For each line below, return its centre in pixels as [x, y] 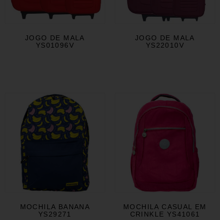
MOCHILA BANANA [55, 207]
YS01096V [55, 45]
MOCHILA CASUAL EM [165, 207]
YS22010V [165, 45]
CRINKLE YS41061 [165, 214]
